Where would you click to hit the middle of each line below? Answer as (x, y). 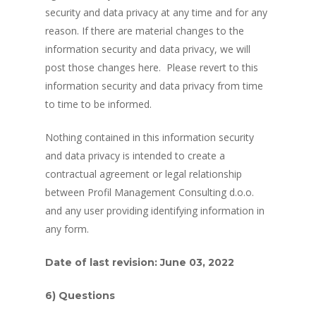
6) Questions (80, 296)
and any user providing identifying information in (155, 211)
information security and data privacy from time (154, 86)
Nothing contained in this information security (150, 137)
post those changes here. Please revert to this (152, 67)
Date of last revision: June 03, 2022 (140, 262)
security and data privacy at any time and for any (156, 12)
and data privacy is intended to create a (135, 156)
